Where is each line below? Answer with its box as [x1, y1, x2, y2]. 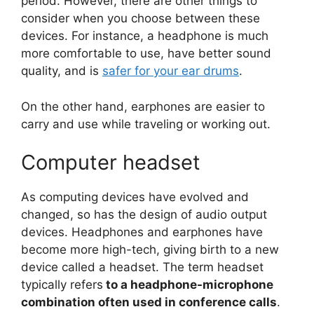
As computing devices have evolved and [21, 190, 249, 205]
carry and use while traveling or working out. [21, 116, 271, 131]
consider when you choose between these [21, 11, 260, 26]
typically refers [21, 278, 103, 292]
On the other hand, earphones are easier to [21, 99, 265, 114]
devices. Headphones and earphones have [21, 225, 263, 240]
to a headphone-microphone [103, 278, 273, 292]
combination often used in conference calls [21, 295, 277, 310]
